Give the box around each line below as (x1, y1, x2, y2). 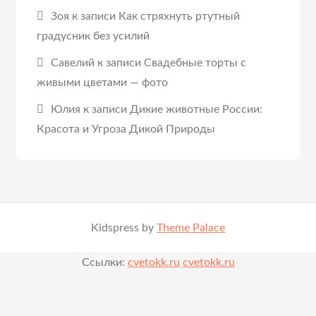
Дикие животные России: (130, 104, 263, 115)
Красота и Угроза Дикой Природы (37, 123, 216, 135)
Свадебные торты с (144, 57, 247, 68)
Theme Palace (157, 222, 225, 233)
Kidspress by (91, 222, 157, 233)
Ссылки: (81, 257, 128, 268)
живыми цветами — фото (37, 77, 169, 88)
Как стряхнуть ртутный (119, 11, 241, 22)
